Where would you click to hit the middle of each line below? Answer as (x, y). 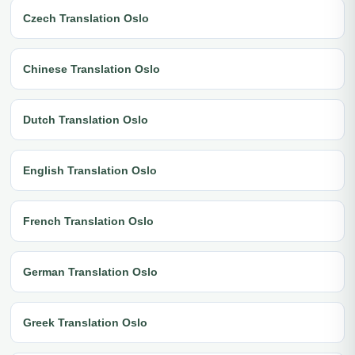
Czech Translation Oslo (86, 18)
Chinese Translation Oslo (92, 69)
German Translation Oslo (90, 271)
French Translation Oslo (88, 221)
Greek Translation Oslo (85, 322)
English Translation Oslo (90, 170)
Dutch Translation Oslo (86, 119)
